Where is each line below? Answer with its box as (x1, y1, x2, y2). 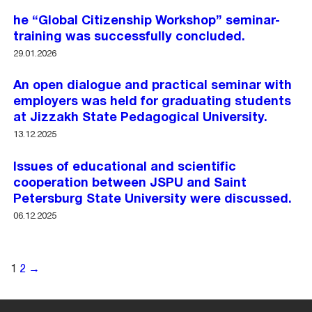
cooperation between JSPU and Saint (13, 177, 247, 189)
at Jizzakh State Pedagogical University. (13, 112, 268, 125)
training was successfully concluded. (13, 31, 246, 43)
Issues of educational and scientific (13, 161, 237, 173)
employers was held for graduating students (13, 96, 292, 109)
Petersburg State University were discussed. (13, 193, 292, 205)
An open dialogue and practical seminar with (13, 80, 292, 93)
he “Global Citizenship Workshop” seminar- (13, 15, 281, 27)
